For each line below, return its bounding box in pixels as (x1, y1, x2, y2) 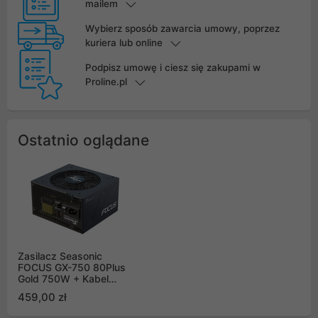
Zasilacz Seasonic (18, 250, 102, 263)
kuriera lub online (84, 37, 163, 49)
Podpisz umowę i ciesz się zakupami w (84, 62, 261, 74)
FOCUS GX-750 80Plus (18, 261, 126, 274)
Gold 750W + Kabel (18, 273, 109, 285)
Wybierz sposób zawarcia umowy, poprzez (84, 23, 280, 35)
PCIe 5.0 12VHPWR (18, 284, 109, 297)
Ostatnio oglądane (18, 131, 149, 150)
